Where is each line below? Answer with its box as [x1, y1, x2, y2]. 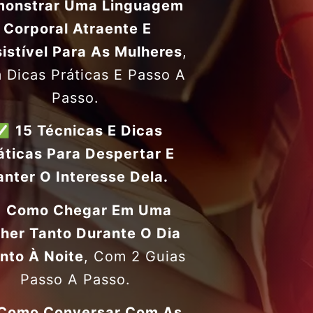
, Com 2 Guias [83, 247, 186, 265]
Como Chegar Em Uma [6, 201, 173, 219]
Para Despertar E [43, 145, 175, 163]
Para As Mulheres [48, 43, 182, 60]
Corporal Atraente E [3, 20, 152, 37]
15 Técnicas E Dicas [15, 122, 163, 140]
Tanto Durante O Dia [25, 224, 182, 242]
